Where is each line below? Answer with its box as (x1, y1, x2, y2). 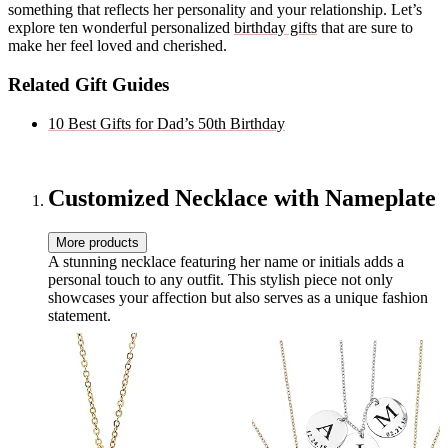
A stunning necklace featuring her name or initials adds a (48, 252, 404, 270)
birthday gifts (234, 19, 317, 37)
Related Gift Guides (8, 73, 169, 95)
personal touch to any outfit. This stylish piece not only (48, 270, 393, 288)
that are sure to (317, 19, 413, 37)
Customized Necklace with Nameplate (48, 184, 436, 211)
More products (56, 234, 139, 250)
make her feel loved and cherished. (8, 37, 227, 55)
